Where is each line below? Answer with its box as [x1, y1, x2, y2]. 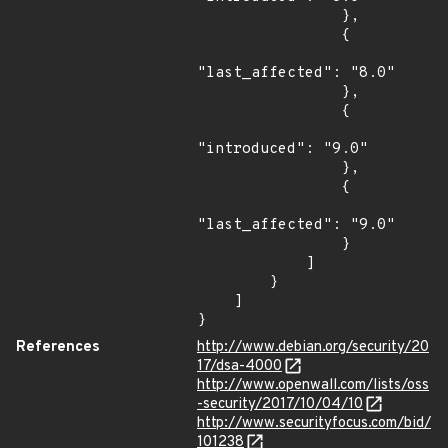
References [16, 338, 100, 357]
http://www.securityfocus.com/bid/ [197, 414, 431, 433]
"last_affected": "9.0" [197, 216, 395, 235]
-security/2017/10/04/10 [197, 395, 363, 414]
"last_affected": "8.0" [197, 64, 395, 83]
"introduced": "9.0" [197, 140, 368, 159]
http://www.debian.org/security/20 [197, 338, 429, 357]
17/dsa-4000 [197, 357, 282, 376]
